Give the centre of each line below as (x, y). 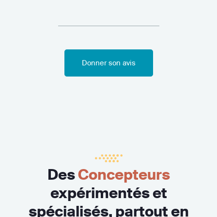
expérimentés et (108, 193)
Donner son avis (108, 63)
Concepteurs (124, 175)
